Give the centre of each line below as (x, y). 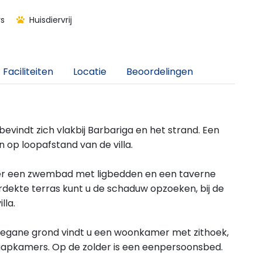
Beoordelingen (160, 72)
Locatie (90, 72)
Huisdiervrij (49, 20)
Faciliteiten (28, 72)
